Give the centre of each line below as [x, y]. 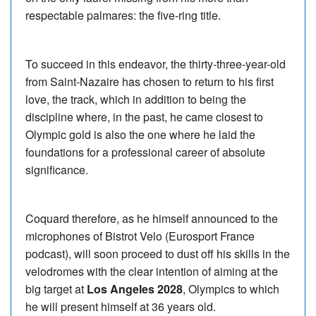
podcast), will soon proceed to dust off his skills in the [158, 253]
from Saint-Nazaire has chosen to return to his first [150, 81]
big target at [56, 288]
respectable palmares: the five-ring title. [123, 15]
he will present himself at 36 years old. [121, 306]
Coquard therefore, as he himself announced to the [152, 218]
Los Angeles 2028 [135, 288]
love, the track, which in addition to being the [136, 99]
